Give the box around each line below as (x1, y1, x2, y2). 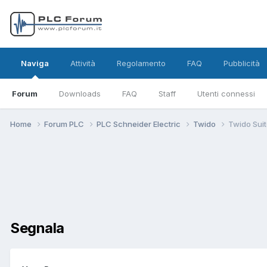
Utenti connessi (197, 89, 255, 98)
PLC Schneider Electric (97, 119, 182, 129)
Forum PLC (44, 119, 86, 129)
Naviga (21, 58, 49, 68)
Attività (70, 58, 95, 68)
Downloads (59, 89, 101, 98)
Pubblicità (223, 58, 260, 68)
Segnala (10, 219, 64, 237)
